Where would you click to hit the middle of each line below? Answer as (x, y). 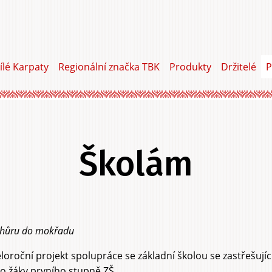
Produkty (190, 67)
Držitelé (239, 67)
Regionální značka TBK (109, 67)
